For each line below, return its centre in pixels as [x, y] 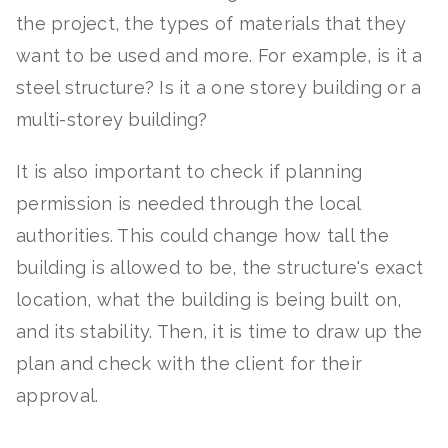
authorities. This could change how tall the [202, 235]
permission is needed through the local [188, 203]
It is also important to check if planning [189, 171]
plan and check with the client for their [189, 363]
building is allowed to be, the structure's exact [219, 267]
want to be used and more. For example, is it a [219, 55]
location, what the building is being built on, [209, 299]
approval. [62, 395]
